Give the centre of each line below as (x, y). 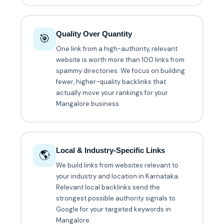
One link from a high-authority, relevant (117, 49)
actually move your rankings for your (112, 93)
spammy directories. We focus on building (121, 71)
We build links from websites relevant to (117, 165)
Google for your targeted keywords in (114, 209)
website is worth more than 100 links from (120, 60)
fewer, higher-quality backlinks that (111, 82)
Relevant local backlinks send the (108, 187)
